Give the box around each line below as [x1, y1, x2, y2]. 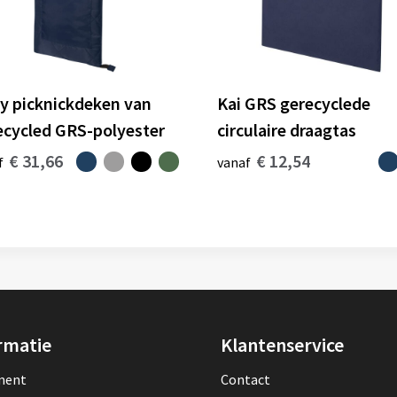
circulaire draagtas [217, 119, 356, 142]
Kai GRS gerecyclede [217, 92, 370, 115]
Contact [220, 370, 270, 389]
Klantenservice [220, 332, 344, 358]
